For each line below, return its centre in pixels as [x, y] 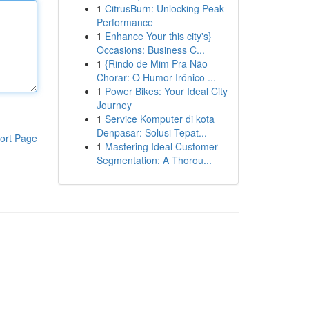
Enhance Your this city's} [158, 36]
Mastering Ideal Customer [161, 146]
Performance [124, 22]
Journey [114, 105]
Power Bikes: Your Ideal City [166, 91]
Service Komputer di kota [159, 119]
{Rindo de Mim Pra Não [156, 63]
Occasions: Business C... [150, 50]
